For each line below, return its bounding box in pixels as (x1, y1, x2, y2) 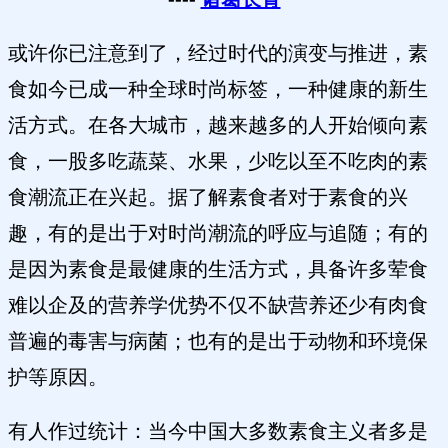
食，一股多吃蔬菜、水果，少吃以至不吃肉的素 (8, 150, 428, 173)
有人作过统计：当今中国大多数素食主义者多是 (8, 420, 428, 443)
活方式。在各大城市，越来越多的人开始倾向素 (8, 114, 428, 137)
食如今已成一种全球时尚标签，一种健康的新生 (8, 78, 428, 101)
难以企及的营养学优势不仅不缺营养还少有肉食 (8, 294, 428, 317)
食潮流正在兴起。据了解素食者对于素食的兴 (8, 186, 408, 209)
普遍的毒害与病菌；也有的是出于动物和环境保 (8, 330, 428, 353)
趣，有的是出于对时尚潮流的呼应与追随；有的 (8, 222, 428, 245)
